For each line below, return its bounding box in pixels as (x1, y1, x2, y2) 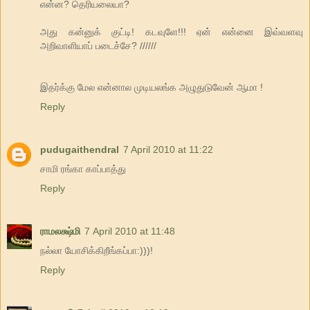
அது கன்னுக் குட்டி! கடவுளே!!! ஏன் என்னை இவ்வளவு (40, 26, 303, 37)
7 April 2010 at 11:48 (84, 225, 175, 237)
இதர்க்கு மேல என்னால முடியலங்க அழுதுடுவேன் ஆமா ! (40, 81, 263, 93)
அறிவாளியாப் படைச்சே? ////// (40, 39, 156, 51)
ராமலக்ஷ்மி (40, 225, 80, 237)
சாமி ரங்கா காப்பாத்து (40, 163, 126, 174)
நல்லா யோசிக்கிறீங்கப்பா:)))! (40, 244, 153, 256)
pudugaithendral (40, 143, 119, 155)
